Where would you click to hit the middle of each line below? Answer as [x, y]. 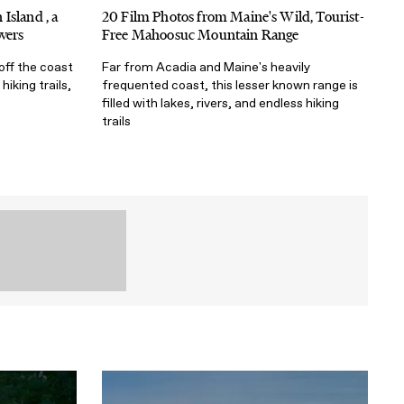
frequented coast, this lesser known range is [230, 86]
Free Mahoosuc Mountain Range [201, 35]
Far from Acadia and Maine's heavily [206, 68]
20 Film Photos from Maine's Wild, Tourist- [233, 17]
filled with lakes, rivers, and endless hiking [220, 104]
